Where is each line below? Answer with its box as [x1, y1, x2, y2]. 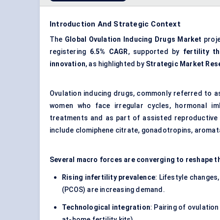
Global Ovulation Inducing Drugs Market [65, 35, 202, 44]
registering [50, 48, 90, 56]
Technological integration [62, 203, 151, 212]
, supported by [128, 48, 183, 56]
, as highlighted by [85, 60, 146, 68]
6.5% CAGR [89, 48, 128, 56]
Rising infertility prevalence [62, 173, 156, 182]
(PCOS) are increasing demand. [62, 186, 165, 194]
